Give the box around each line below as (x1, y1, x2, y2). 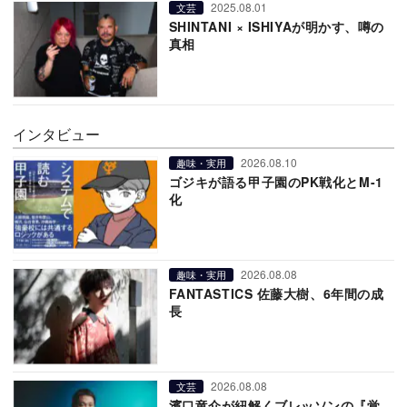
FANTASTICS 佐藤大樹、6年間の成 (168, 283, 384, 303)
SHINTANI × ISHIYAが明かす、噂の (168, 16, 385, 35)
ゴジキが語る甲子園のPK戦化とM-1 (168, 172, 383, 191)
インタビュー (13, 123, 100, 144)
